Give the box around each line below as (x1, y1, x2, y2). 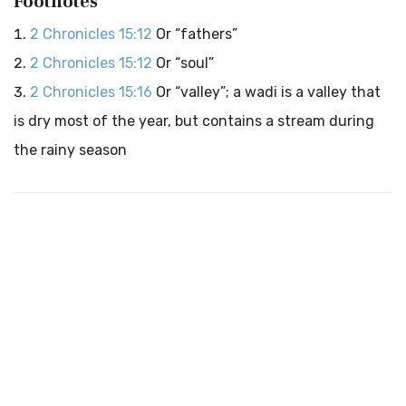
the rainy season (14, 141, 127, 159)
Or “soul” (156, 54, 214, 72)
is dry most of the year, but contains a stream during (14, 112, 374, 130)
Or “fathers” (156, 25, 237, 43)
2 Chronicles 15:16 (30, 83, 152, 101)
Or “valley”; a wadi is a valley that (156, 83, 381, 101)
